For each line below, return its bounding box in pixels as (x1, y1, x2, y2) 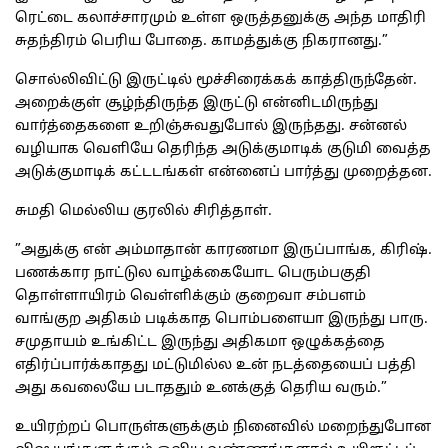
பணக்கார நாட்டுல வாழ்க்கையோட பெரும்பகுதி (15, 265, 371, 283)
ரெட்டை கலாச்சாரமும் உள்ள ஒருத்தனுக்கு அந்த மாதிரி (15, 10, 426, 28)
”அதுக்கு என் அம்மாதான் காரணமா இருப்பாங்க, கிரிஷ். (15, 242, 432, 260)
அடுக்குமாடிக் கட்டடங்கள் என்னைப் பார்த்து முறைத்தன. (15, 164, 432, 182)
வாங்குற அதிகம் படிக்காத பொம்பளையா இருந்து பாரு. (15, 311, 428, 329)
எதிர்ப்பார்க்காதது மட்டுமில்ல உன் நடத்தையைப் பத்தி (15, 357, 416, 375)
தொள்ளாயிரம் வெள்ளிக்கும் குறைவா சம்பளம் (15, 288, 366, 306)
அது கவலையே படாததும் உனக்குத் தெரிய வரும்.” (15, 380, 387, 398)
